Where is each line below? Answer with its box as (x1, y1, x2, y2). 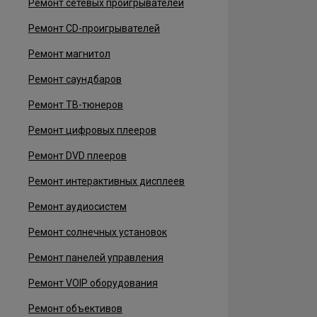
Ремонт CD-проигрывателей (28, 23, 160, 34)
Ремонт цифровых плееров (28, 125, 156, 136)
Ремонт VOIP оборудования (28, 277, 158, 289)
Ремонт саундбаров (28, 74, 122, 85)
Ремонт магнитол (28, 48, 110, 59)
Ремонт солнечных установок (28, 226, 167, 238)
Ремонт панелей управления (28, 252, 163, 263)
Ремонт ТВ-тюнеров (28, 99, 123, 110)
